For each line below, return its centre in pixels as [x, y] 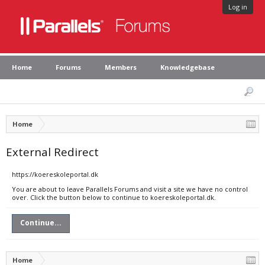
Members [121, 67]
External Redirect [52, 152]
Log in [238, 7]
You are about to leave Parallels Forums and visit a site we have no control [130, 189]
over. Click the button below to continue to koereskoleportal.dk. [114, 197]
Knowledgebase [188, 67]
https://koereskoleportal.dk [55, 174]
